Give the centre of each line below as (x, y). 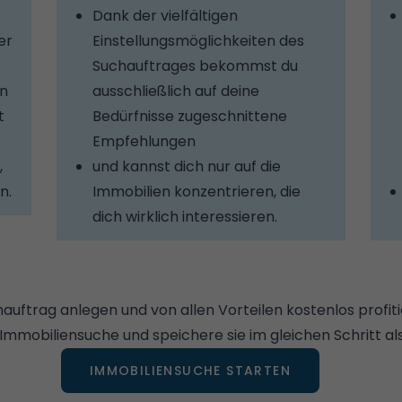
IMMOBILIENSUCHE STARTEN (190, 371)
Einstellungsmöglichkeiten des (198, 41)
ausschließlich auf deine (175, 91)
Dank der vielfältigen (165, 16)
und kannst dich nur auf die (186, 166)
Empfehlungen (144, 141)
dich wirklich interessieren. (184, 217)
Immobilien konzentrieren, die (196, 192)
